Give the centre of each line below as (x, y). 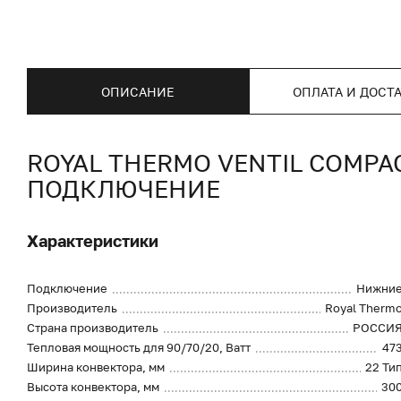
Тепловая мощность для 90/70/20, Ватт (139, 347)
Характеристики (93, 241)
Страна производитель (93, 328)
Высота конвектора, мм (93, 387)
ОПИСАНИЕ (138, 91)
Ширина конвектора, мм (96, 367)
